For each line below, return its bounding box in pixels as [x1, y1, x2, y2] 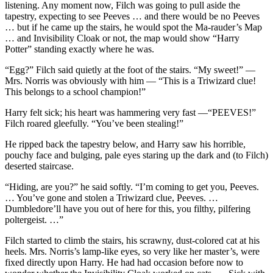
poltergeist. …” [5, 214, 63, 225]
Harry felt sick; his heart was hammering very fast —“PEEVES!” [5, 107, 256, 118]
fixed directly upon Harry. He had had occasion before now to [5, 257, 243, 268]
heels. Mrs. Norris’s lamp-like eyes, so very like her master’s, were [5, 246, 260, 257]
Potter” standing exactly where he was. [5, 43, 154, 54]
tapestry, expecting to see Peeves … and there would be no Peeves [5, 10, 260, 21]
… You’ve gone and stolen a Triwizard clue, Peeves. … [5, 192, 218, 203]
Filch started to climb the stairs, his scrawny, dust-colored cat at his [5, 235, 260, 246]
